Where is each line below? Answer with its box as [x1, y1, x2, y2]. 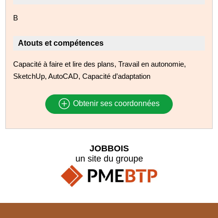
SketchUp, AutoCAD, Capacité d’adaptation [13, 72, 151, 80]
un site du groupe [75, 153, 143, 163]
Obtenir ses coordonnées [71, 99, 160, 108]
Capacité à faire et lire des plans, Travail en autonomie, [13, 59, 186, 68]
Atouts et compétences [18, 38, 104, 47]
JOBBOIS [89, 143, 129, 153]
